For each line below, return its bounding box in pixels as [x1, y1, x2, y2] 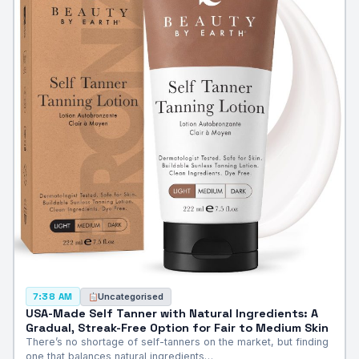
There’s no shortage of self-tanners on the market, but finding [25, 336, 329, 349]
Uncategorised [98, 290, 164, 302]
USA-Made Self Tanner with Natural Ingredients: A [25, 306, 318, 321]
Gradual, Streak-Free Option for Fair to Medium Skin [25, 321, 329, 336]
